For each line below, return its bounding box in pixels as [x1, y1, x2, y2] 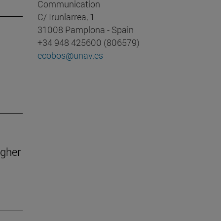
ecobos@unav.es [37, 49, 103, 62]
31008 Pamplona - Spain [37, 24, 134, 36]
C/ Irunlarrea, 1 [37, 11, 95, 23]
